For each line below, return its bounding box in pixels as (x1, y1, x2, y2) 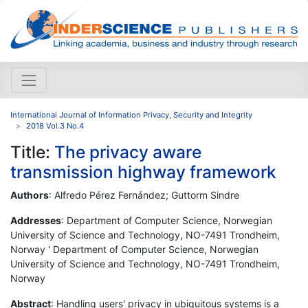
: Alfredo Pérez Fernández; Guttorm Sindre (49, 188, 239, 201)
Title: (10, 141, 54, 162)
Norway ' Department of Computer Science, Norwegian (10, 243, 258, 255)
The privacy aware (54, 141, 201, 162)
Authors (10, 188, 49, 201)
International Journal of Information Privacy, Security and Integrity (10, 109, 252, 120)
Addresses (10, 214, 61, 226)
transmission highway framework (10, 161, 276, 182)
